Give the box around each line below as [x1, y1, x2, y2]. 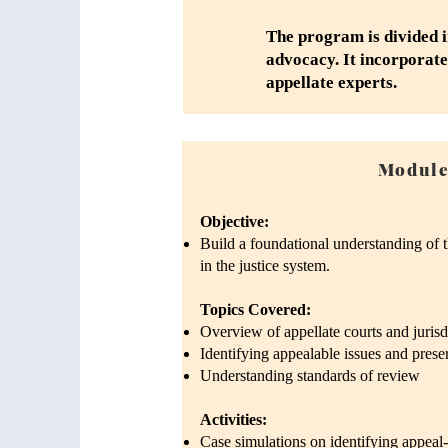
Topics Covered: [200, 301, 311, 318]
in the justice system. [200, 257, 330, 274]
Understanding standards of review [200, 367, 420, 384]
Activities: [200, 411, 267, 428]
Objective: [200, 213, 269, 230]
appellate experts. [266, 73, 397, 92]
